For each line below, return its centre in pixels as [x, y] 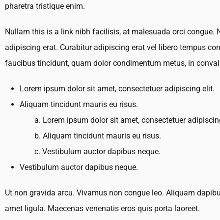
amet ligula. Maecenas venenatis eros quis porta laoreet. [102, 209]
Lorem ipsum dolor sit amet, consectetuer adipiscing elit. [117, 89]
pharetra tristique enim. [45, 6]
